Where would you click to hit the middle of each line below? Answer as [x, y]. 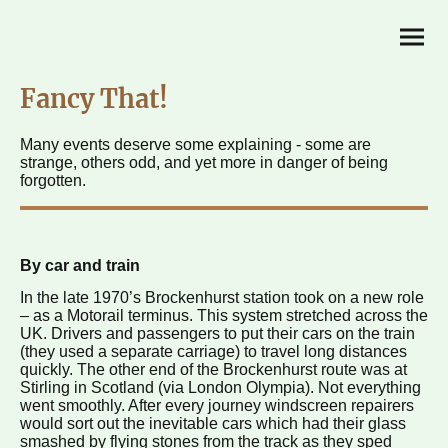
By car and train [80, 266]
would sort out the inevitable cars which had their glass [213, 424]
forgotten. [55, 180]
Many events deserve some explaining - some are [195, 144]
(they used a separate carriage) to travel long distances [213, 352]
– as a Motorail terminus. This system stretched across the [224, 316]
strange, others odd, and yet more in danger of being [204, 162]
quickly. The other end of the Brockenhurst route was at [213, 370]
